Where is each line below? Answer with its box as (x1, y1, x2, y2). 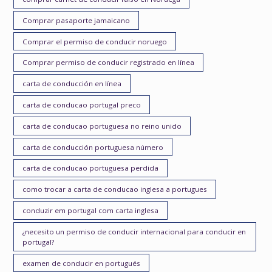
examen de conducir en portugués (22, 258, 141, 268)
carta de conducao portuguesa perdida (22, 163, 159, 173)
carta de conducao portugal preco (22, 100, 141, 109)
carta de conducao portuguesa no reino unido (22, 121, 182, 131)
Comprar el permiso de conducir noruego (22, 36, 168, 46)
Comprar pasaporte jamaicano (22, 15, 131, 25)
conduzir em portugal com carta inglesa (22, 206, 159, 216)
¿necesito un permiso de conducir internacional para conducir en (22, 226, 246, 236)
